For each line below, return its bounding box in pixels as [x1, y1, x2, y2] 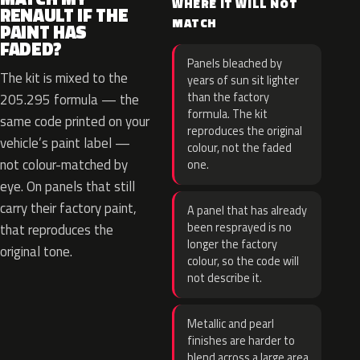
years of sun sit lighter [187, 72, 299, 89]
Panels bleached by [187, 55, 282, 72]
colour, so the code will [187, 252, 299, 270]
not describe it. [187, 269, 262, 287]
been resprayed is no [187, 219, 292, 236]
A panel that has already [187, 202, 307, 219]
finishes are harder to [187, 332, 295, 350]
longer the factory [187, 235, 277, 253]
